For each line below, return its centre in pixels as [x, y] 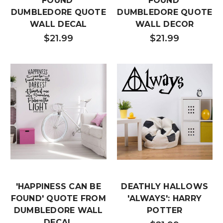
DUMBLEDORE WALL [58, 210]
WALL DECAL [58, 24]
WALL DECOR [165, 24]
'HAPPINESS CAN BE [58, 186]
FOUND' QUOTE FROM [58, 198]
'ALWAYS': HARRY [165, 198]
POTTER [165, 210]
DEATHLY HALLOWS [165, 186]
